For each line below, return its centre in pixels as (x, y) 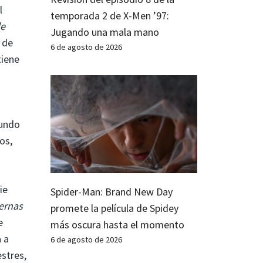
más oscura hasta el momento (117, 224)
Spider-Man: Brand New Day (112, 191)
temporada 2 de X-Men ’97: (110, 15)
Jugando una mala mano (105, 32)
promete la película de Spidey (114, 208)
